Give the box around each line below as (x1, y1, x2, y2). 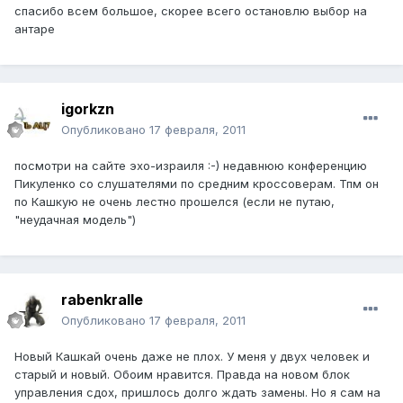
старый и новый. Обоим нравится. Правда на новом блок (14, 367, 350, 382)
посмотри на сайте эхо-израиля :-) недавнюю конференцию (14, 158, 367, 174)
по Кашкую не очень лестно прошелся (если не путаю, (14, 194, 335, 210)
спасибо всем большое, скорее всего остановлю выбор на (14, 4, 367, 19)
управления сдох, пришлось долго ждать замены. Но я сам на (14, 385, 381, 400)
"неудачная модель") (14, 212, 136, 228)
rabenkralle (61, 291, 143, 309)
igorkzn (61, 100, 114, 119)
